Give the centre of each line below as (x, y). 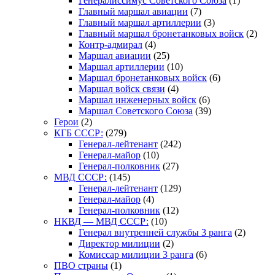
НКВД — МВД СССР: (101, 221)
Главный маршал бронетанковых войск (161, 33)
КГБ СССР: (79, 133)
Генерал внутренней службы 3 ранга (155, 232)
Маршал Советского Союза (136, 110)
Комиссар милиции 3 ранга (136, 254)
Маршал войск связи (122, 88)
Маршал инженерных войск (137, 99)
